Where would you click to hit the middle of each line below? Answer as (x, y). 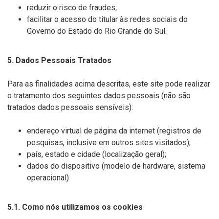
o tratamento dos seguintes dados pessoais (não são (99, 96)
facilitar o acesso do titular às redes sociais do (107, 19)
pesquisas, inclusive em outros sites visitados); (109, 142)
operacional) (48, 178)
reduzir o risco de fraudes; (72, 8)
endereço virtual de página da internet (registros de (114, 131)
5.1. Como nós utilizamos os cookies (75, 207)
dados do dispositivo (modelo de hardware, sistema (116, 166)
